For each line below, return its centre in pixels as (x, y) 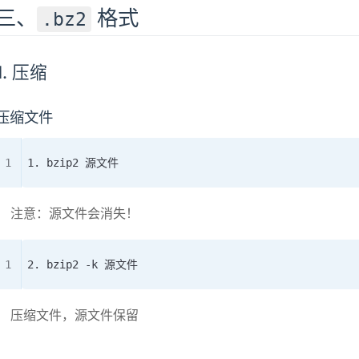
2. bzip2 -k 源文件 (83, 264)
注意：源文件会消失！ (75, 213)
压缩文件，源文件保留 (75, 315)
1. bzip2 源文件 (73, 162)
